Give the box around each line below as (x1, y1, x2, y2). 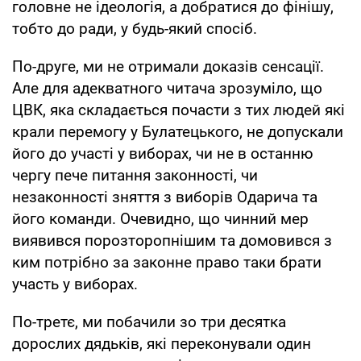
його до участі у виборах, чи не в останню (12, 143, 313, 163)
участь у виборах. (12, 274, 138, 293)
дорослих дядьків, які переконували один (12, 334, 311, 353)
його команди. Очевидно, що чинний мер (12, 209, 309, 228)
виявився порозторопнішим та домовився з (12, 230, 332, 250)
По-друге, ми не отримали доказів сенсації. (12, 56, 324, 76)
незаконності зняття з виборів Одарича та (12, 187, 317, 206)
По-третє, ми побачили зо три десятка (12, 312, 286, 331)
